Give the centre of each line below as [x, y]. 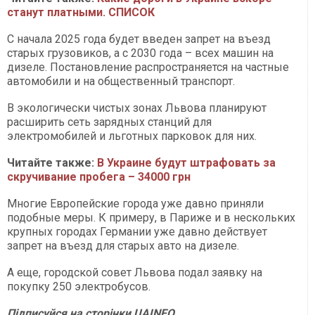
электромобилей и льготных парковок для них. [132, 136]
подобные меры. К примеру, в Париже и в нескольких [151, 217]
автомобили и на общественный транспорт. [121, 81]
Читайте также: [52, 162]
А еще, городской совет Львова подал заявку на [135, 272]
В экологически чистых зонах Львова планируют [137, 108]
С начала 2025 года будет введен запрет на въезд [139, 39]
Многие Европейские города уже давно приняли [135, 203]
